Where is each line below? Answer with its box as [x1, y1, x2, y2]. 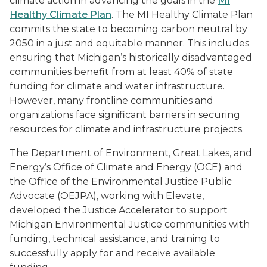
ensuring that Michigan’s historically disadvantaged [10, 52, 252, 63]
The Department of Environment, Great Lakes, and [10, 147, 252, 159]
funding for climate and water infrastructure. [10, 80, 225, 92]
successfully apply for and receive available [10, 247, 215, 259]
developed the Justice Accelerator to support [10, 204, 228, 216]
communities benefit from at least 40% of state [10, 66, 233, 77]
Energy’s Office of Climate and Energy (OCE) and [10, 162, 243, 173]
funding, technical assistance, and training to [10, 233, 220, 244]
